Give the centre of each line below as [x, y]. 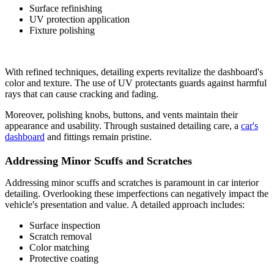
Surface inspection [65, 225]
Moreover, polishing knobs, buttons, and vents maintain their [121, 114]
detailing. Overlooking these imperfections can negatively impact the [137, 193]
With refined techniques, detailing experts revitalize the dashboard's [134, 72]
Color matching [59, 247]
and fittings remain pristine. [98, 136]
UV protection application [80, 19]
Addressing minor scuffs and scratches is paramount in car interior [132, 182]
